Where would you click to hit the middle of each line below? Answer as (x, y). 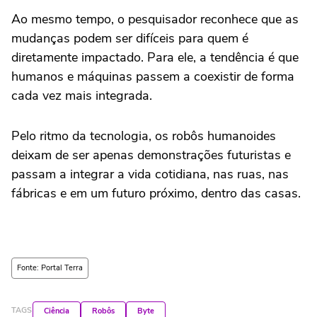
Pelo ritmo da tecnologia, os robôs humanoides (144, 136)
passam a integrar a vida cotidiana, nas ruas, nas (150, 174)
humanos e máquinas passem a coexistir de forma (153, 76)
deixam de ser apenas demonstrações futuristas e (151, 155)
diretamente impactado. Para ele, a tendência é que (155, 57)
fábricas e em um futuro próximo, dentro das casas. (156, 193)
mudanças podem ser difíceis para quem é (130, 38)
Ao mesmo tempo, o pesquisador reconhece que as (155, 19)
